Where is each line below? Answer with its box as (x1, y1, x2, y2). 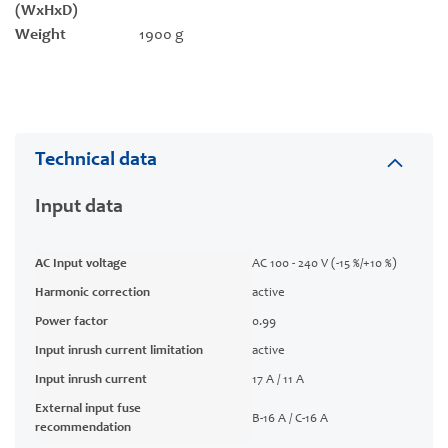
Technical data (35, 151, 157, 172)
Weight (15, 27, 66, 44)
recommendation (35, 422, 131, 436)
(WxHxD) (15, 3, 78, 20)
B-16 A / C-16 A (252, 412, 329, 426)
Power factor (35, 316, 108, 330)
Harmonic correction (35, 287, 150, 301)
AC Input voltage (35, 258, 127, 272)
